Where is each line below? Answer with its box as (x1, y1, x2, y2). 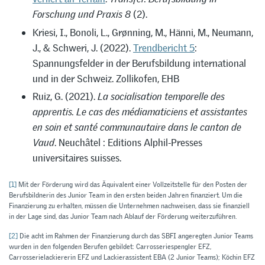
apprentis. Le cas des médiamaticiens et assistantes (33, 105, 247, 119)
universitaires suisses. (33, 151, 121, 165)
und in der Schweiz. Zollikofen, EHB (33, 72, 179, 85)
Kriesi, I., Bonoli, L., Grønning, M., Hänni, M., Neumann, (33, 25, 253, 39)
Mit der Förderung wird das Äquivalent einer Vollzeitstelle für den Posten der (17, 179, 247, 189)
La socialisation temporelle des (98, 90, 225, 104)
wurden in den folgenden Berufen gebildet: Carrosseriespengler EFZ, (9, 241, 211, 251)
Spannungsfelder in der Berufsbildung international (33, 56, 246, 70)
